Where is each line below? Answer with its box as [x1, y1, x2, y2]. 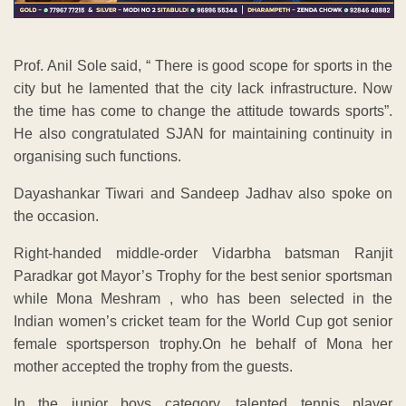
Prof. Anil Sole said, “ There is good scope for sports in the [14, 58, 392, 74]
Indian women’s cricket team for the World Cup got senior [14, 314, 392, 330]
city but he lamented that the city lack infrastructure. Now [14, 81, 392, 97]
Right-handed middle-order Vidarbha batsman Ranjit [14, 246, 392, 262]
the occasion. [14, 208, 99, 225]
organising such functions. [14, 149, 181, 165]
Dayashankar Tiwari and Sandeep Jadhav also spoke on [14, 186, 392, 202]
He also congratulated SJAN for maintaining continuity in [14, 126, 392, 142]
